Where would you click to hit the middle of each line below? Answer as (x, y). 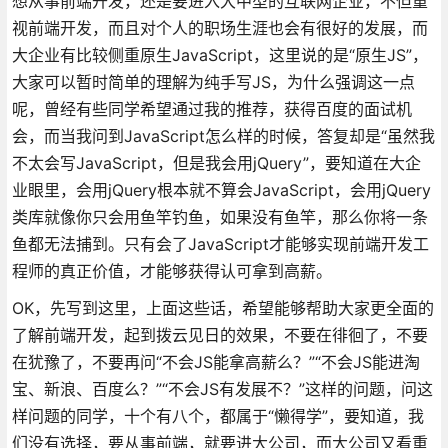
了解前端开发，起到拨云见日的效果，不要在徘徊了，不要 (219, 334)
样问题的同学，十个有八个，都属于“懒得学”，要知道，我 (217, 415)
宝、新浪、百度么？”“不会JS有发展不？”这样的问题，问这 (222, 388)
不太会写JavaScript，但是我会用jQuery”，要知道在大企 (216, 162)
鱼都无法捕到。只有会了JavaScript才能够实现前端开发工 (220, 243)
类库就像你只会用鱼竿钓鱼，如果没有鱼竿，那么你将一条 (219, 216)
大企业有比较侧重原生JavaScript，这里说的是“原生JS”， (219, 54)
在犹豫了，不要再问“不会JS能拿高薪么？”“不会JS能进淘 (215, 361)
